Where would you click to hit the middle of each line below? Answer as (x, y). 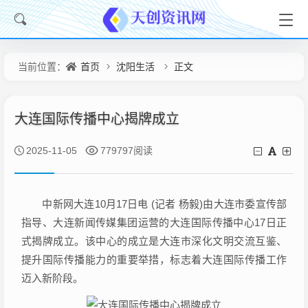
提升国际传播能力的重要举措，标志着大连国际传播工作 (154, 260)
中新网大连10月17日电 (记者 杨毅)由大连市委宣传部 (154, 204)
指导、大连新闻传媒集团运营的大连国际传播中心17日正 (154, 222)
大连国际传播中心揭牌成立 (97, 119)
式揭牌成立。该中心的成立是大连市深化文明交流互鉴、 (154, 241)
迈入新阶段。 (52, 278)
